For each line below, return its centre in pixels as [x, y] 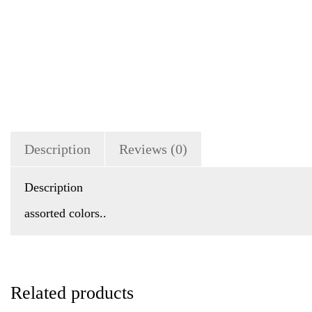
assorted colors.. [65, 213]
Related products [72, 292]
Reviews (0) [153, 149]
